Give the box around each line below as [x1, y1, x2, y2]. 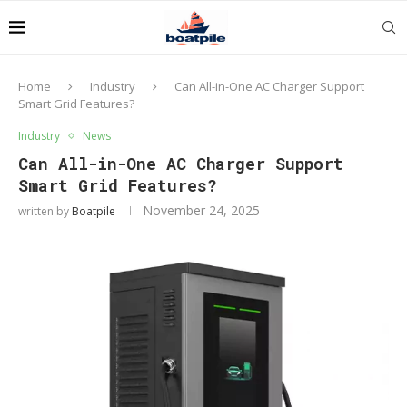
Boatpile [72, 203, 115, 219]
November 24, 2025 [143, 202, 260, 219]
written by [18, 203, 72, 219]
